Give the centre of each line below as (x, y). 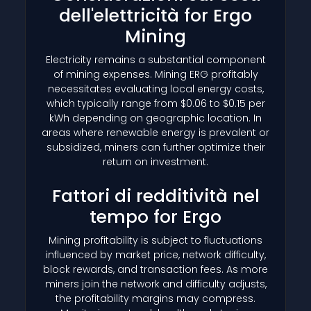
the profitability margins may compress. (155, 298)
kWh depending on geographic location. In (155, 118)
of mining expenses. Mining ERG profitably (155, 74)
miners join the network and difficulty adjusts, (155, 284)
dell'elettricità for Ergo (155, 15)
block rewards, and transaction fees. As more (155, 269)
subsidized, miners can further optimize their (155, 147)
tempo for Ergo (155, 217)
